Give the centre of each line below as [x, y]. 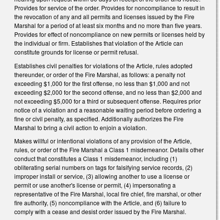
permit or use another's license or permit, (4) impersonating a [95, 185]
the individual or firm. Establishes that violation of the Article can [99, 43]
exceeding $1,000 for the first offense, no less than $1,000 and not [102, 83]
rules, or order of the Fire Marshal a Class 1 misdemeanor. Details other [109, 150]
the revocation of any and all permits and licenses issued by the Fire [104, 17]
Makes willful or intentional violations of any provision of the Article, [103, 141]
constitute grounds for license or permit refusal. [76, 52]
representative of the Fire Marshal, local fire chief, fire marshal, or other [108, 194]
